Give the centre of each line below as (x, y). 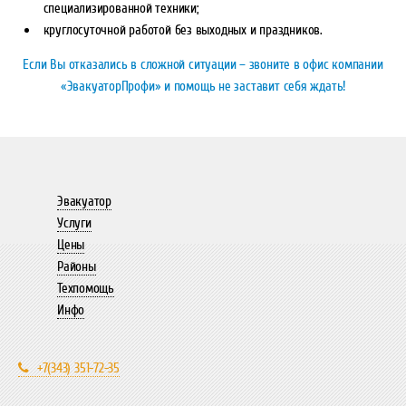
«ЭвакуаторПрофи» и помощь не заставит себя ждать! (203, 87)
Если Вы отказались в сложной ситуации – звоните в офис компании (203, 65)
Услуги (74, 223)
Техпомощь (86, 289)
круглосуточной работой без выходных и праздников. (183, 29)
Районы (76, 267)
